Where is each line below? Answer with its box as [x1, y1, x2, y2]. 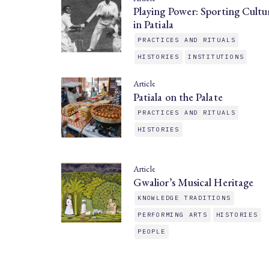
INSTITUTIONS [188, 53, 244, 61]
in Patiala [133, 17, 174, 31]
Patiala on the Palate [133, 90, 223, 104]
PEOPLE [138, 228, 166, 235]
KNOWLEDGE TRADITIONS [138, 194, 231, 202]
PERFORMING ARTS [138, 211, 208, 219]
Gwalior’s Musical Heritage [133, 175, 254, 189]
